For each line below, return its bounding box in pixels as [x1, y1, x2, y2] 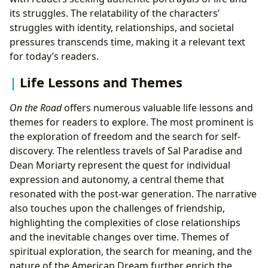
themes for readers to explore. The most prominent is [10, 115, 254, 129]
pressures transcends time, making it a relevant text [10, 35, 245, 49]
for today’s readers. [10, 50, 99, 63]
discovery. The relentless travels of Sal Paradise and [10, 144, 242, 158]
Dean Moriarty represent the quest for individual [10, 159, 230, 172]
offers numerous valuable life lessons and [62, 101, 253, 115]
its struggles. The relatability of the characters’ [10, 7, 220, 20]
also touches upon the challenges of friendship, [10, 202, 225, 215]
